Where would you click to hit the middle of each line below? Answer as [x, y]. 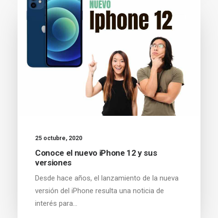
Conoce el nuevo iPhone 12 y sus [96, 153]
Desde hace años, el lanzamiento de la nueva [107, 178]
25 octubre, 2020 [59, 138]
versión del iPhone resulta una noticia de [100, 191]
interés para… [56, 203]
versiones [53, 162]
